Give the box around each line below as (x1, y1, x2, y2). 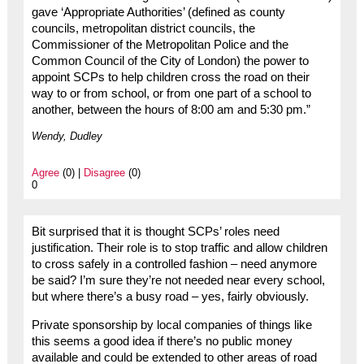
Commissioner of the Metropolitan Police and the (31, 38, 288, 52)
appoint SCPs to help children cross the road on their (31, 71, 310, 84)
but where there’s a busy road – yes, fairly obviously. (31, 290, 309, 304)
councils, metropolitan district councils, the (31, 22, 255, 36)
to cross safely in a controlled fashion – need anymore (31, 258, 317, 271)
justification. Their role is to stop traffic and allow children (31, 241, 327, 255)
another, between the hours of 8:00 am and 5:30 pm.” (31, 103, 310, 117)
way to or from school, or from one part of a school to (31, 87, 311, 101)
